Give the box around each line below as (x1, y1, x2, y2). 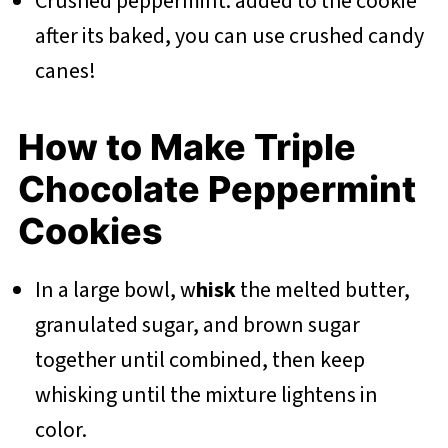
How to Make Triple (17, 125, 356, 170)
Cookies (17, 209, 163, 254)
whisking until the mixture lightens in (34, 379, 378, 412)
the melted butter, (235, 274, 410, 307)
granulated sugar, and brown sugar (34, 309, 360, 342)
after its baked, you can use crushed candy (34, 20, 424, 53)
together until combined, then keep (34, 344, 365, 377)
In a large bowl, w (34, 274, 196, 307)
